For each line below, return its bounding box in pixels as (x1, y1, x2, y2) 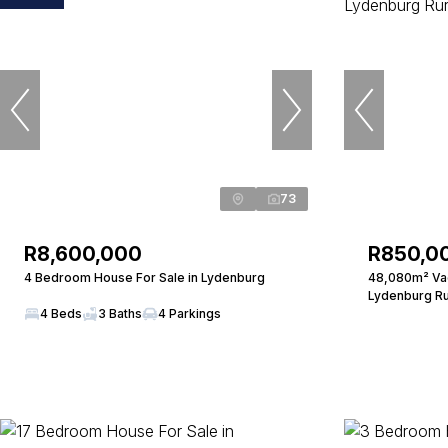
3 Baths (98, 306, 142, 321)
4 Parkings (158, 306, 221, 321)
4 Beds (40, 306, 82, 321)
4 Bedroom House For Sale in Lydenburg (24, 270, 265, 285)
